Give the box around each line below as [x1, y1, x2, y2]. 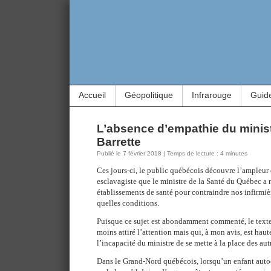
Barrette [97, 135, 141, 148]
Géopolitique [125, 90, 173, 100]
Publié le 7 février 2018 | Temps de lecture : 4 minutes [97, 150, 247, 157]
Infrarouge [192, 90, 232, 100]
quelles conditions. [97, 198, 159, 207]
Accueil [79, 90, 106, 100]
